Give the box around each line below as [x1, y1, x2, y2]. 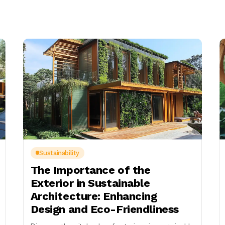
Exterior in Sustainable [30, 176, 150, 189]
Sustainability [39, 149, 79, 157]
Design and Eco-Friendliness [30, 202, 179, 215]
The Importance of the [30, 163, 151, 176]
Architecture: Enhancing [30, 189, 157, 202]
